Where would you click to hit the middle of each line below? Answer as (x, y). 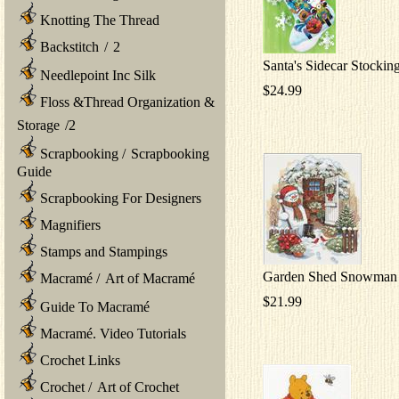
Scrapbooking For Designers (119, 198)
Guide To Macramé (93, 306)
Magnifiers (69, 224)
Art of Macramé (150, 278)
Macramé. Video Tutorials (111, 333)
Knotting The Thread (98, 20)
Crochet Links (78, 360)
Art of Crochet (138, 387)
